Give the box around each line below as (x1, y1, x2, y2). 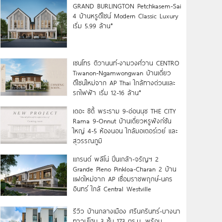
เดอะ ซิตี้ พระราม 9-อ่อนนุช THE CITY (72, 106, 176, 116)
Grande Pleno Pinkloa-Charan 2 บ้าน (72, 164, 176, 174)
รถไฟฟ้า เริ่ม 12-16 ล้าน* (72, 87, 141, 98)
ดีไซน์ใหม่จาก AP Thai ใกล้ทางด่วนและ (72, 77, 175, 88)
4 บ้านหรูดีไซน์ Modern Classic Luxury (72, 11, 178, 21)
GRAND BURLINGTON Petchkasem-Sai (72, 1, 181, 11)
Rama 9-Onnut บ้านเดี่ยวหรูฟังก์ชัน (72, 115, 171, 126)
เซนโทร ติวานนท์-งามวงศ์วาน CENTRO (72, 57, 179, 68)
